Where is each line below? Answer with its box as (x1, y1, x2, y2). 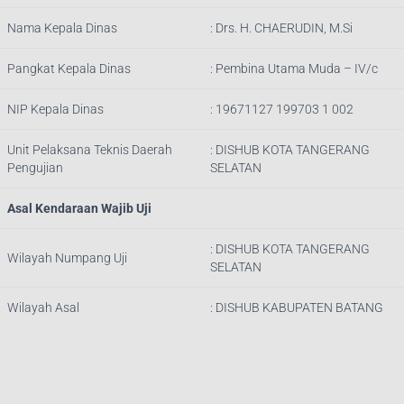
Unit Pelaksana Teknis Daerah (7, 142, 172, 158)
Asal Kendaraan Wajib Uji (7, 201, 151, 216)
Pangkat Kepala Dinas (7, 61, 131, 77)
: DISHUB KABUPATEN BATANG (210, 300, 383, 316)
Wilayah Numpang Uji (7, 251, 127, 266)
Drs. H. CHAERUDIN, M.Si (216, 21, 353, 36)
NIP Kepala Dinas (7, 102, 104, 117)
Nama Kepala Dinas (7, 21, 117, 36)
